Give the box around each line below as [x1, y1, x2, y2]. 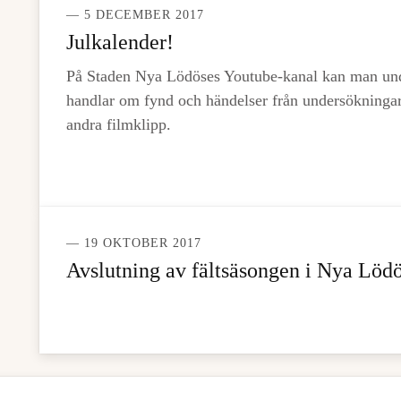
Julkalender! [66, 30, 174, 54]
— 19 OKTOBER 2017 [66, 236, 201, 250]
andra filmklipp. [66, 115, 171, 133]
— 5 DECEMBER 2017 [66, 8, 204, 21]
